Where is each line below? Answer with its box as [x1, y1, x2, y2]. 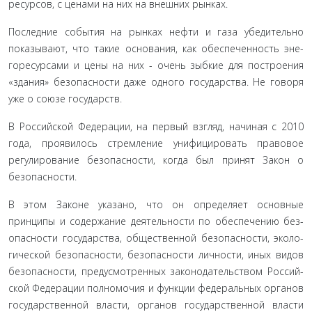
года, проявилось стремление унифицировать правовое [8, 136, 304, 150]
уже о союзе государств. [8, 92, 122, 105]
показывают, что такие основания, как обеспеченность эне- [8, 42, 304, 55]
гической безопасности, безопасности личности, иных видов [8, 248, 304, 261]
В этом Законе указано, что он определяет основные [8, 198, 304, 211]
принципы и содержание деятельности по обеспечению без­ [8, 214, 304, 228]
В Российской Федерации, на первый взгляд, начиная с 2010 [8, 120, 304, 133]
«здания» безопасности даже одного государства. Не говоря [8, 75, 304, 88]
